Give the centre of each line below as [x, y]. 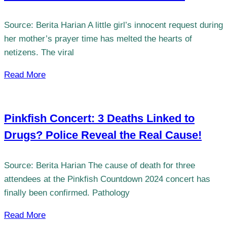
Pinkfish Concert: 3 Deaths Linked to [99, 119]
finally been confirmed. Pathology [67, 193]
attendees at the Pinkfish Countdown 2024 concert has [107, 179]
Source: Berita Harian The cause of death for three [100, 165]
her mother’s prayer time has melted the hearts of [98, 39]
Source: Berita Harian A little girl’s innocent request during [113, 25]
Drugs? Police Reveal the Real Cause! [103, 135]
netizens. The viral [39, 53]
